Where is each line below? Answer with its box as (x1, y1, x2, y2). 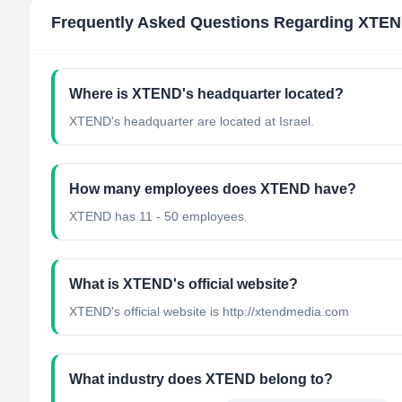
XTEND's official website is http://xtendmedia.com (69, 304, 349, 319)
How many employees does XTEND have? (69, 181, 356, 197)
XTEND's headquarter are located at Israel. (69, 114, 314, 128)
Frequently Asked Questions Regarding (51, 13, 358, 31)
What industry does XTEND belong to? (69, 371, 333, 387)
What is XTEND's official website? (69, 276, 298, 292)
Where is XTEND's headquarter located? (69, 86, 344, 101)
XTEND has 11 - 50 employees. (69, 209, 248, 223)
